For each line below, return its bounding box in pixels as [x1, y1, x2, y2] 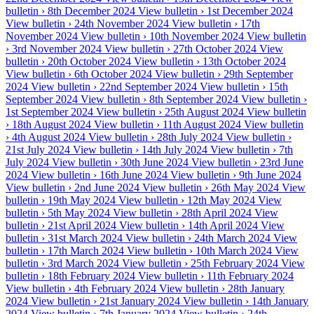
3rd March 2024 [48, 257, 119, 270]
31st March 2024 [48, 232, 123, 245]
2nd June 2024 [74, 182, 139, 194]
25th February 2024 [191, 257, 278, 270]
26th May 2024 [211, 182, 279, 194]
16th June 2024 [100, 169, 168, 182]
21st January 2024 [100, 295, 180, 308]
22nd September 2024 [100, 81, 197, 93]
